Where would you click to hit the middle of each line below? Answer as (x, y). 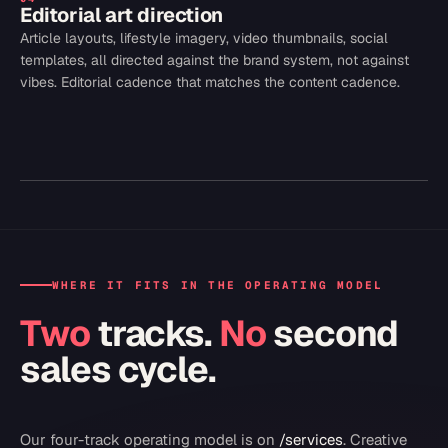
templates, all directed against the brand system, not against (214, 60)
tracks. (154, 333)
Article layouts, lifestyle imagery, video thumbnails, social (204, 38)
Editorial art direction (121, 15)
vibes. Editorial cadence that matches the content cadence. (210, 82)
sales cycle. (118, 369)
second (332, 333)
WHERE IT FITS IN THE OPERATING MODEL (218, 285)
